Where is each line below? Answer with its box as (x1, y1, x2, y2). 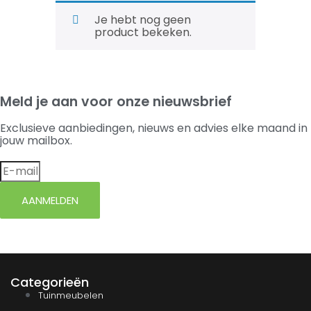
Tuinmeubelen (38, 288, 103, 302)
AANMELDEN (22, 193, 78, 208)
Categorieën (10, 273, 89, 291)
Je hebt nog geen (94, 12, 191, 28)
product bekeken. (94, 24, 192, 41)
